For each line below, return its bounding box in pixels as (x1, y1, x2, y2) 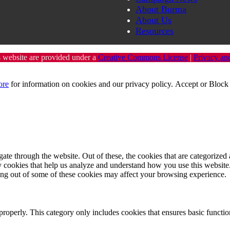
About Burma (136, 4, 186, 15)
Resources (136, 26, 174, 36)
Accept (175, 80, 198, 89)
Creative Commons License (98, 53, 188, 62)
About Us (136, 15, 171, 26)
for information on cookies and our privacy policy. (9, 80, 175, 89)
